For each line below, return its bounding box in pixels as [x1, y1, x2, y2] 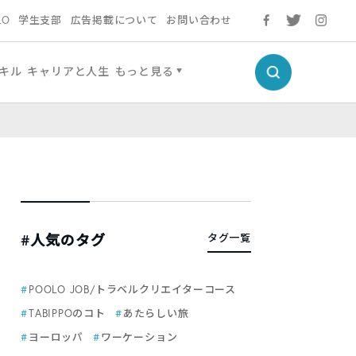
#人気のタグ [21, 230, 106, 250]
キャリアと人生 [27, 64, 110, 79]
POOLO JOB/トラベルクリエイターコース [29, 283, 236, 296]
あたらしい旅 [122, 307, 189, 320]
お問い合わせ [166, 14, 233, 27]
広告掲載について [70, 14, 158, 27]
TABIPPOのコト [29, 307, 106, 320]
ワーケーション [100, 331, 178, 344]
